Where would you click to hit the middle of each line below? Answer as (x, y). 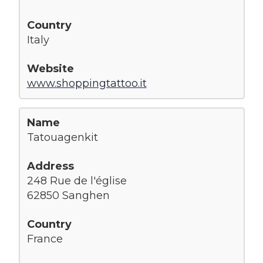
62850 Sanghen (68, 195)
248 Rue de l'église (77, 181)
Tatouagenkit (62, 137)
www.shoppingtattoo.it (87, 83)
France (45, 239)
